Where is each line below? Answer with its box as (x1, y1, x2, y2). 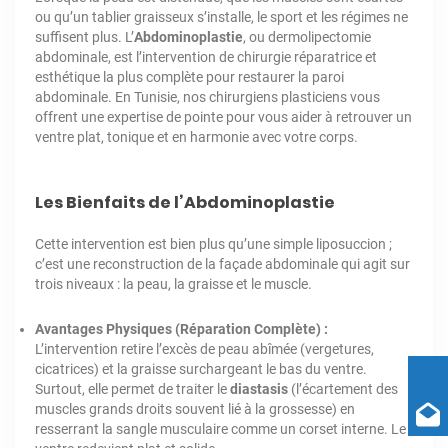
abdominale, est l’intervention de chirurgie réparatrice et (35, 48, 377, 65)
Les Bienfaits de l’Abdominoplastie (35, 190, 335, 214)
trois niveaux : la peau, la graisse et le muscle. (35, 275, 312, 292)
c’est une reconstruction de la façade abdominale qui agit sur (35, 255, 410, 272)
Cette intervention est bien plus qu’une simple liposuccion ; (35, 235, 392, 252)
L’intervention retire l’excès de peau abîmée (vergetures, (35, 340, 374, 357)
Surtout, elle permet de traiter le (35, 380, 230, 397)
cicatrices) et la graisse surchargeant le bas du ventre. (35, 360, 367, 377)
